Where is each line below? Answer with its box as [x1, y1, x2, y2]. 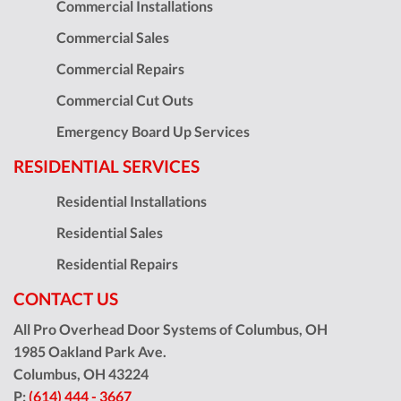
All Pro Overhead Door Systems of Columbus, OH [13, 320, 328, 337]
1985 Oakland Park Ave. [13, 343, 166, 360]
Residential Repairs [56, 255, 178, 272]
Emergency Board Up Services [56, 123, 250, 140]
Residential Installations [56, 192, 207, 209]
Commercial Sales [56, 29, 169, 46]
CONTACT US [13, 288, 118, 309]
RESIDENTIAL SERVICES [13, 156, 200, 176]
